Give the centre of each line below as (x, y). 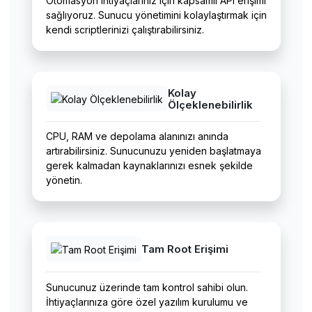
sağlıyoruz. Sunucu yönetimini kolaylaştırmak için (156, 15)
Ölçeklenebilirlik (210, 104)
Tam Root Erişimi (185, 249)
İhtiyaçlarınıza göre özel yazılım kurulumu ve (147, 302)
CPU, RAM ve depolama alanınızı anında (137, 136)
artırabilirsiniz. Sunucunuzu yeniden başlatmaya (153, 151)
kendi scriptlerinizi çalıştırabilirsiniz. (125, 30)
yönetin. (64, 180)
